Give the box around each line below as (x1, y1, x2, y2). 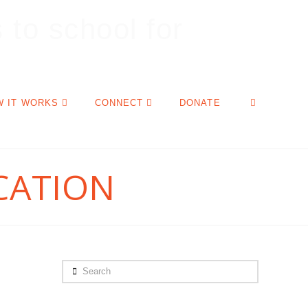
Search (61, 263, 101, 277)
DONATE (179, 98, 221, 108)
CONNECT (94, 98, 144, 108)
